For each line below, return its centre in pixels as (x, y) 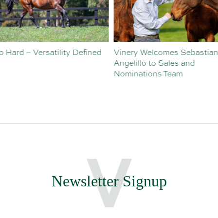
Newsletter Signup (109, 181)
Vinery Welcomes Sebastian (164, 53)
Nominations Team (146, 74)
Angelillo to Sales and (152, 63)
